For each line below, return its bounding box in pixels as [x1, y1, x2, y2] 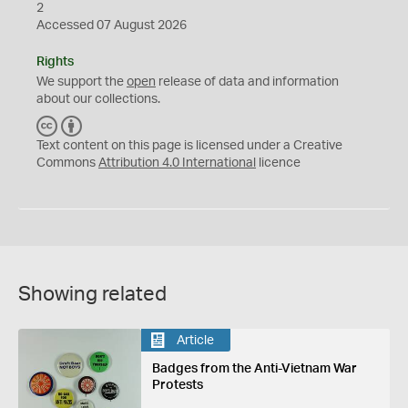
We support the [36, 76, 127, 88]
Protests [151, 379, 203, 392]
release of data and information [156, 76, 339, 88]
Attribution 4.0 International [98, 157, 256, 169]
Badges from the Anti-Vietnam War [151, 362, 357, 375]
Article [176, 333, 214, 347]
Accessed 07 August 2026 [36, 19, 187, 32]
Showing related [18, 284, 167, 304]
